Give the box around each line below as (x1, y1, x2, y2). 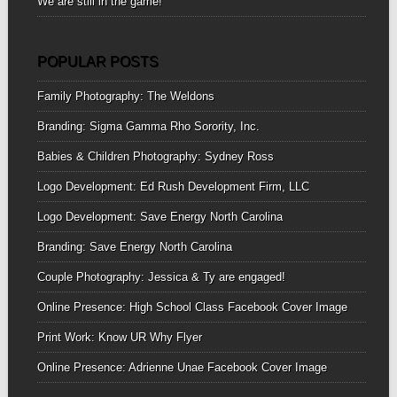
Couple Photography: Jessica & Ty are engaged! (36, 270, 285, 284)
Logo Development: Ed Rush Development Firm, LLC (36, 180, 309, 194)
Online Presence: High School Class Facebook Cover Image (36, 300, 347, 315)
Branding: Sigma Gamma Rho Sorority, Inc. (36, 120, 260, 134)
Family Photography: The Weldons (36, 90, 214, 104)
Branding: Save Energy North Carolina (36, 240, 232, 254)
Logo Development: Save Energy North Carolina (36, 210, 283, 224)
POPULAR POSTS (36, 54, 159, 70)
